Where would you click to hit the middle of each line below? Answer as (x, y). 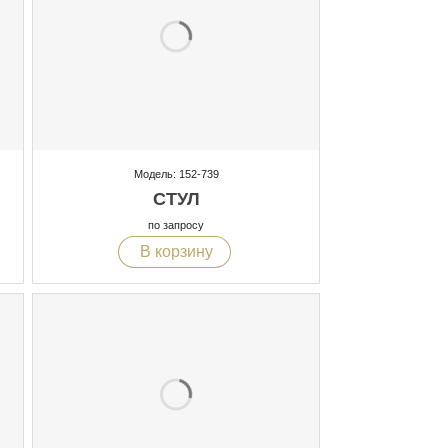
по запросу (176, 224)
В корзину (174, 252)
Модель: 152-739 (176, 173)
